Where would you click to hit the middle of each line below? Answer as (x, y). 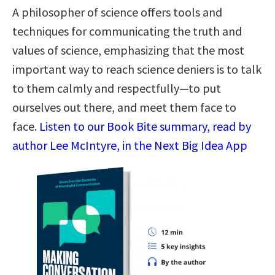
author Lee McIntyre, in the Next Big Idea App (130, 145)
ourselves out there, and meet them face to (124, 107)
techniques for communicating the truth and (127, 31)
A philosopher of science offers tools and (117, 12)
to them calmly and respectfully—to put (117, 88)
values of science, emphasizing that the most (128, 50)
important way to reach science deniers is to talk (137, 69)
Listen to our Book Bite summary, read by (145, 126)
